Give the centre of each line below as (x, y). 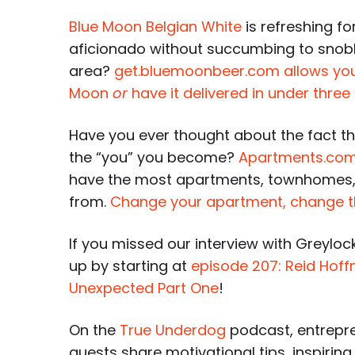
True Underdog (173, 330)
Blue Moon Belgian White (155, 27)
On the (94, 330)
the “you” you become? (154, 157)
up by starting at (130, 266)
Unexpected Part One (144, 288)
